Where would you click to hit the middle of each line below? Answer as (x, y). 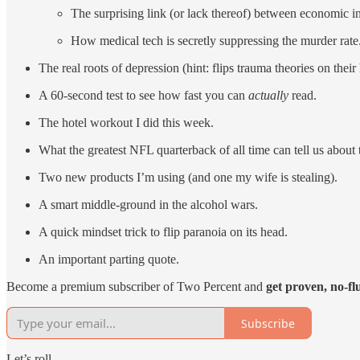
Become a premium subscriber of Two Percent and (136, 287)
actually (268, 96)
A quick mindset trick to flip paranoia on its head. (163, 232)
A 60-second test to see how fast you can (143, 96)
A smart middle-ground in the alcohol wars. (148, 205)
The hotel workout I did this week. (126, 123)
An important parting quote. (109, 260)
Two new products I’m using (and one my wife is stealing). (188, 178)
